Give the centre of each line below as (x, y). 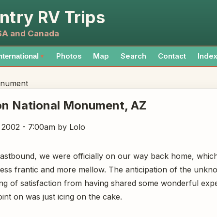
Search (133, 56)
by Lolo (70, 127)
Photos (69, 56)
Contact (172, 56)
